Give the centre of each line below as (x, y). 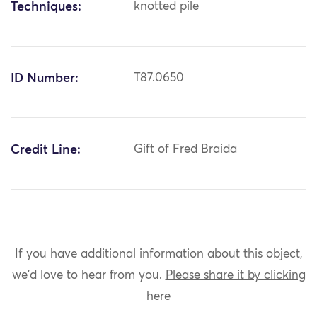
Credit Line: (46, 150)
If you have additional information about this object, (158, 254)
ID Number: (45, 79)
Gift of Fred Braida (186, 150)
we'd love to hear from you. (88, 275)
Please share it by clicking (235, 275)
